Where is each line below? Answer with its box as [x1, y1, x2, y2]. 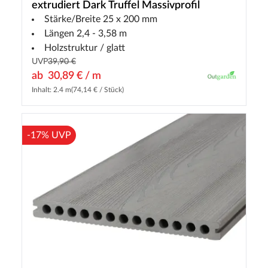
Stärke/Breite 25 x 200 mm [44, 14, 157, 25]
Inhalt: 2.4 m [32, 86, 71, 94]
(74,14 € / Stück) [71, 86, 124, 94]
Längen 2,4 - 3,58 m [44, 29, 127, 39]
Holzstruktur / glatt [44, 43, 125, 53]
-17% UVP [27, 130, 71, 141]
